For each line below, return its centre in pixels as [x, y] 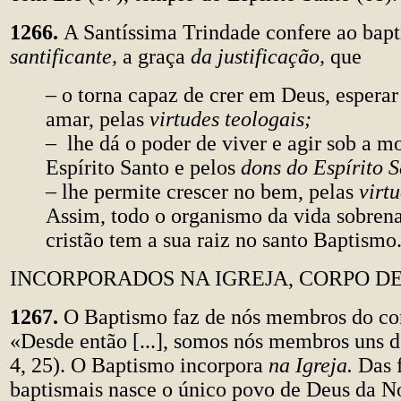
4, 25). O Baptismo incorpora [139, 365]
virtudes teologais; [230, 119]
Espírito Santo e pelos [143, 167]
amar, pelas [98, 119]
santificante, [66, 56]
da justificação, [260, 56]
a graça [157, 56]
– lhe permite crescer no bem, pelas [202, 192]
